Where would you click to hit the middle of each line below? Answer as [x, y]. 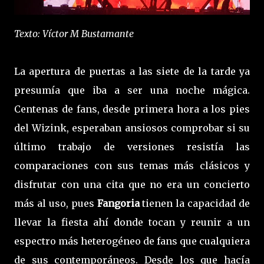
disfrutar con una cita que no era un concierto [132, 184]
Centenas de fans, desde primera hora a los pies [132, 109]
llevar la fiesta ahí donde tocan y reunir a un [132, 222]
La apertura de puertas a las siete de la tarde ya [132, 71]
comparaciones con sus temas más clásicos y [132, 165]
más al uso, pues [56, 203]
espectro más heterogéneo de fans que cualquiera [132, 241]
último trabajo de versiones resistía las [132, 146]
